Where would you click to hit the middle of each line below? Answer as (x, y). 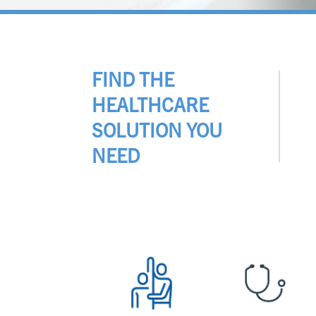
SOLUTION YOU (157, 129)
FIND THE (133, 79)
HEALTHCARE (150, 104)
